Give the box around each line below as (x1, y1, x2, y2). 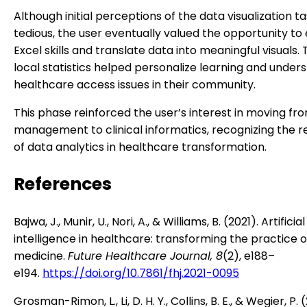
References (14, 171, 112, 196)
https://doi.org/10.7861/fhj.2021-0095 (42, 265, 239, 281)
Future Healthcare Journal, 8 (68, 247, 223, 264)
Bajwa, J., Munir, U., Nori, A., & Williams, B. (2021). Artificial (14, 213, 305, 230)
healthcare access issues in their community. (14, 76, 256, 93)
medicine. (14, 247, 68, 264)
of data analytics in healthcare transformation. (14, 138, 267, 155)
